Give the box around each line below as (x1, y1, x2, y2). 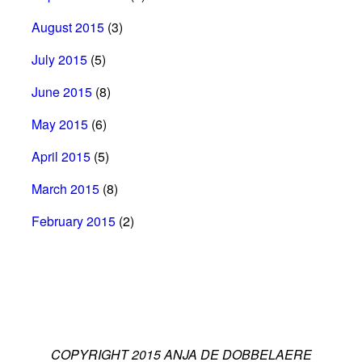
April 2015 (32, 146, 90, 166)
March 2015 (32, 179, 99, 198)
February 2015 (32, 211, 116, 230)
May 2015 (32, 114, 88, 133)
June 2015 (32, 82, 92, 101)
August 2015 (32, 17, 104, 36)
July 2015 (32, 49, 87, 69)
